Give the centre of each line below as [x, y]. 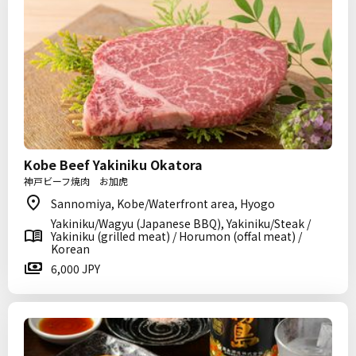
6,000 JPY [75, 269]
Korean [70, 249]
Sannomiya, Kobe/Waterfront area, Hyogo [163, 203]
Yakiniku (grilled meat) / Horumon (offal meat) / [176, 236]
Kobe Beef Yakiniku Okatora [113, 164]
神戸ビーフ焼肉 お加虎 [76, 181]
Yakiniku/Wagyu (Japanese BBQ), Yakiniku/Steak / [181, 223]
